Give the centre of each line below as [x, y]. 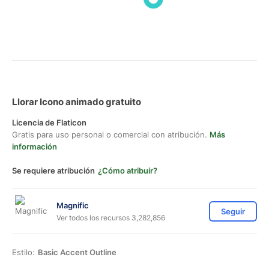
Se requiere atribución [53, 171]
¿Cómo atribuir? [128, 171]
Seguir [233, 211]
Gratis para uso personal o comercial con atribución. [111, 134]
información [35, 147]
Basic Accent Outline [77, 252]
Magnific [73, 205]
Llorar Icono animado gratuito [77, 102]
